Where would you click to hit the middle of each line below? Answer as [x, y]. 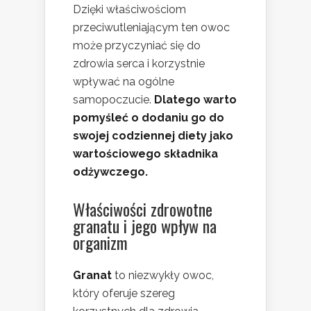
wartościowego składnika [145, 154]
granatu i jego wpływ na [145, 226]
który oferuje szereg [124, 294]
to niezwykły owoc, [163, 276]
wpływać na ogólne [124, 82]
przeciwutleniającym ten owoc [151, 28]
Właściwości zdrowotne [143, 209]
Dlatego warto [195, 100]
